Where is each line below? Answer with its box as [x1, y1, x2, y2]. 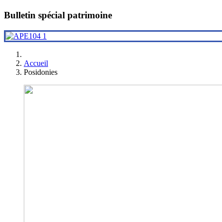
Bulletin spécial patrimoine [4, 10, 112, 21]
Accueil [24, 58, 48, 67]
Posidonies [24, 67, 57, 76]
